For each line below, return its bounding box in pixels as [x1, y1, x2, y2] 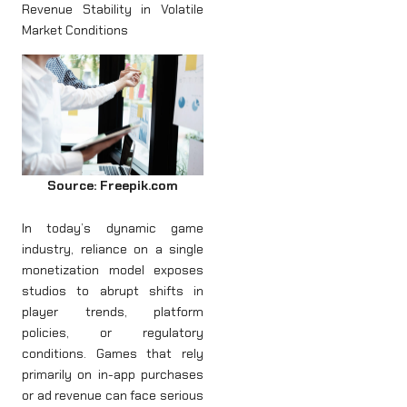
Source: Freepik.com [47, 176, 178, 194]
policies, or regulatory [22, 324, 203, 342]
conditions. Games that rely [22, 345, 203, 362]
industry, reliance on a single [22, 241, 203, 258]
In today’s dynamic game [22, 220, 203, 237]
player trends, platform [22, 303, 203, 321]
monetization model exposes [22, 262, 203, 279]
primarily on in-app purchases [22, 366, 203, 383]
